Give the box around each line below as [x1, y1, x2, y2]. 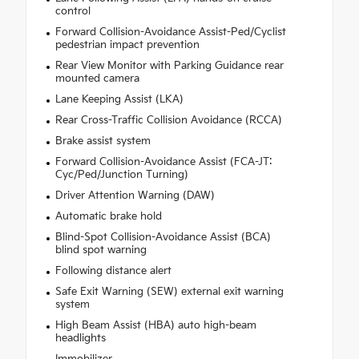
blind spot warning [54, 243, 147, 256]
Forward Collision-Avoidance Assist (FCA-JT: [54, 155, 272, 168]
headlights [54, 331, 106, 345]
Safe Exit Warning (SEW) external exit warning [54, 284, 284, 298]
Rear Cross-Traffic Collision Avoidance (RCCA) [54, 113, 282, 127]
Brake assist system [54, 134, 151, 147]
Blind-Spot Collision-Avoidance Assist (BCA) [54, 230, 271, 244]
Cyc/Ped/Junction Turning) [54, 167, 188, 181]
